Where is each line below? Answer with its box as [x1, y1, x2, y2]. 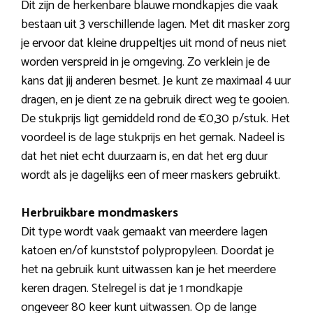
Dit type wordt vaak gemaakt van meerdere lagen [21, 221, 268, 243]
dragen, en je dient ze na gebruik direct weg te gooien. [21, 89, 289, 111]
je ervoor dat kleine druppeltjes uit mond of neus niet [21, 33, 286, 54]
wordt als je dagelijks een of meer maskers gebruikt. [21, 165, 280, 187]
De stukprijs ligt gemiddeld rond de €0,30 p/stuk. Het [21, 108, 290, 130]
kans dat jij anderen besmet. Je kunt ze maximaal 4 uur [21, 71, 291, 92]
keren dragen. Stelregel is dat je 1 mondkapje [21, 278, 242, 300]
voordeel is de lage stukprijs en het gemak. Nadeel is [21, 127, 285, 149]
